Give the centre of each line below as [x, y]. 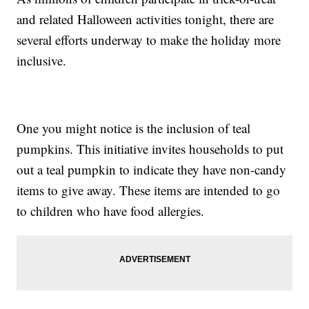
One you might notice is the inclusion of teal [134, 128]
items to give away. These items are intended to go [149, 190]
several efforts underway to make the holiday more [149, 40]
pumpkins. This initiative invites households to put [150, 149]
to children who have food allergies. [113, 211]
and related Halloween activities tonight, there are [146, 19]
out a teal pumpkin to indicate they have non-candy [152, 170]
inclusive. [44, 61]
